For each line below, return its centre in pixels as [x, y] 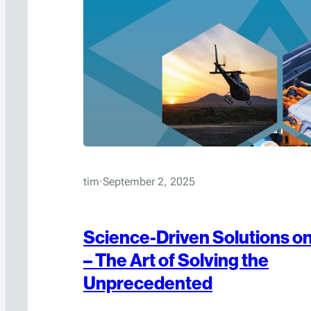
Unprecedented [148, 283]
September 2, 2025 [149, 182]
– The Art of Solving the [176, 260]
